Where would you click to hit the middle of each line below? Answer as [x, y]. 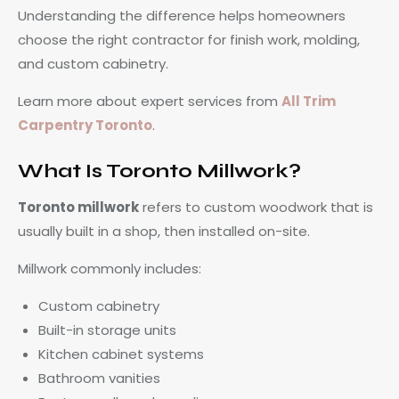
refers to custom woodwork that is [256, 207]
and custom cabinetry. [93, 63]
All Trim [309, 101]
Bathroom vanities [99, 378]
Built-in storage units [107, 330]
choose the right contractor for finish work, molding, [189, 39]
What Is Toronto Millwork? [159, 171]
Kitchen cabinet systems [121, 354]
